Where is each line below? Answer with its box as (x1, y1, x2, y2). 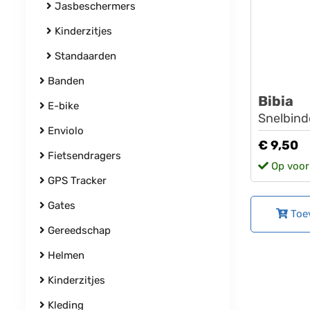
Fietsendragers (45, 149, 121, 162)
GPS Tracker (45, 174, 107, 187)
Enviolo (45, 125, 84, 137)
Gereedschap (45, 224, 111, 237)
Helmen (45, 249, 84, 262)
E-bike (45, 100, 79, 112)
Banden (45, 75, 84, 87)
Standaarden (52, 50, 116, 62)
